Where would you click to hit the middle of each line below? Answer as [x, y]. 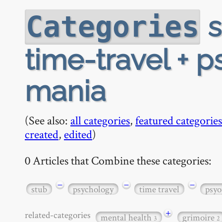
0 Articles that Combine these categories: [118, 160]
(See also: [48, 120]
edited [78, 134]
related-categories [59, 215]
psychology [93, 189]
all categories [100, 120]
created [42, 134]
